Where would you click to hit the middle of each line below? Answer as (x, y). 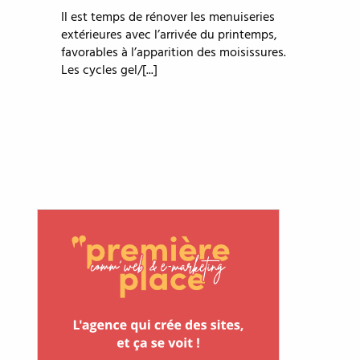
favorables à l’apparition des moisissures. (173, 53)
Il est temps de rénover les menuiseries (168, 18)
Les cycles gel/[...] (109, 71)
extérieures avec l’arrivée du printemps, (169, 36)
